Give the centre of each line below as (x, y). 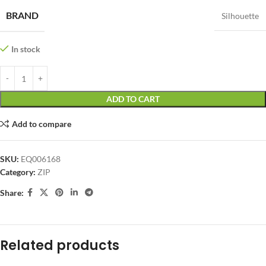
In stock (26, 49)
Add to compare (41, 123)
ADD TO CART (133, 99)
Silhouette (240, 16)
